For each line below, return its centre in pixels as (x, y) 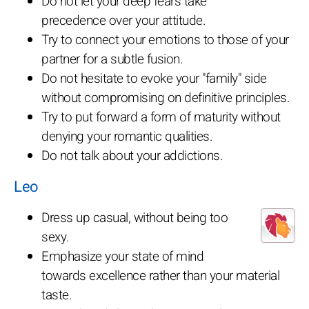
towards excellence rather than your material (160, 276)
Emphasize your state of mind (122, 256)
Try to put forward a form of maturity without (161, 117)
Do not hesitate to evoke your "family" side (154, 78)
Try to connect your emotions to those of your (165, 40)
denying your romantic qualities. (127, 136)
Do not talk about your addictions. (132, 156)
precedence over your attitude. (123, 20)
